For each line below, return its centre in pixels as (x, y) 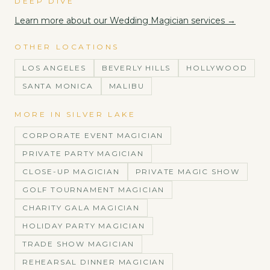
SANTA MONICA (58, 86)
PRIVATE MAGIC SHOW (188, 171)
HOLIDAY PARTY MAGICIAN (84, 226)
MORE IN (40, 114)
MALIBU (127, 86)
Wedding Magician (149, 20)
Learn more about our (62, 20)
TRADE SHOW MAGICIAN (79, 244)
